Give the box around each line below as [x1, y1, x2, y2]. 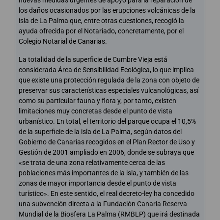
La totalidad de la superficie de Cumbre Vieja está [19, 55, 167, 63]
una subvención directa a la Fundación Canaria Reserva [19, 199, 187, 208]
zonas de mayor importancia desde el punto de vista [19, 179, 176, 187]
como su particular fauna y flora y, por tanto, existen [19, 96, 176, 105]
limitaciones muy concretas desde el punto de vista [19, 107, 172, 115]
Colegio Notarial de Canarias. [19, 37, 107, 45]
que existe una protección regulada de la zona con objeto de [19, 76, 199, 84]
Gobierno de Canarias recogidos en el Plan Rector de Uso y [19, 137, 195, 146]
